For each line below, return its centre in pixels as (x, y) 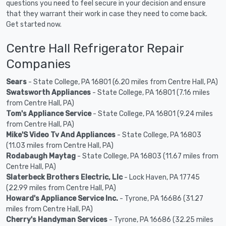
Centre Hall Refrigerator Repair (95, 48)
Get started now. (34, 24)
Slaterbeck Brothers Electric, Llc (64, 177)
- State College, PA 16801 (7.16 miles (150, 92)
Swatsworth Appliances (48, 92)
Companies (38, 64)
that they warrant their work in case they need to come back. (107, 14)
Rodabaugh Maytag (41, 156)
